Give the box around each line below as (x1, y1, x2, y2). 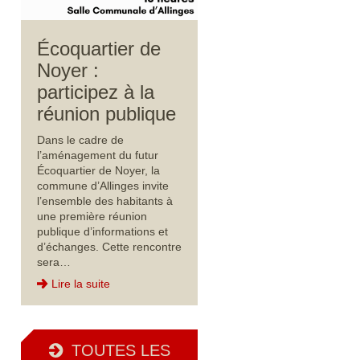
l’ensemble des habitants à (37, 194, 173, 207)
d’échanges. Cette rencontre (37, 239, 182, 253)
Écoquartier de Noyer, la (37, 163, 160, 177)
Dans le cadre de (37, 133, 124, 146)
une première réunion (37, 209, 147, 223)
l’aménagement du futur (37, 148, 158, 162)
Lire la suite (51, 276, 110, 290)
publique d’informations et (37, 224, 168, 238)
